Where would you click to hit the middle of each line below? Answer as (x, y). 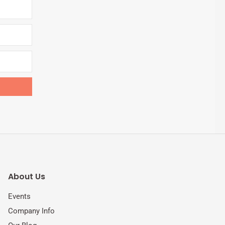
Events (19, 196)
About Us (27, 176)
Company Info (31, 211)
